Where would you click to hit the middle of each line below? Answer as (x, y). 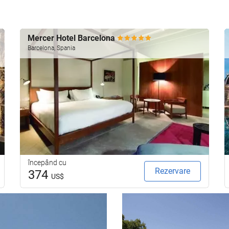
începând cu (47, 162)
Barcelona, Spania (51, 48)
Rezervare (173, 171)
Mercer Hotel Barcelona (72, 38)
